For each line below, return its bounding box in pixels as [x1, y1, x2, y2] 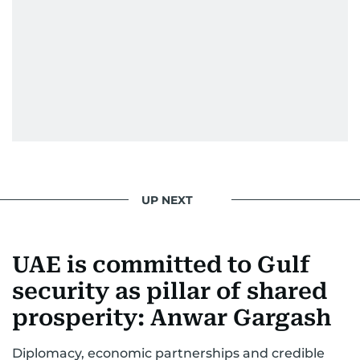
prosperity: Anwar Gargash [12, 305, 331, 331]
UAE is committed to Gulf [12, 252, 310, 278]
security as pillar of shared [12, 278, 327, 305]
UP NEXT [141, 192, 193, 207]
